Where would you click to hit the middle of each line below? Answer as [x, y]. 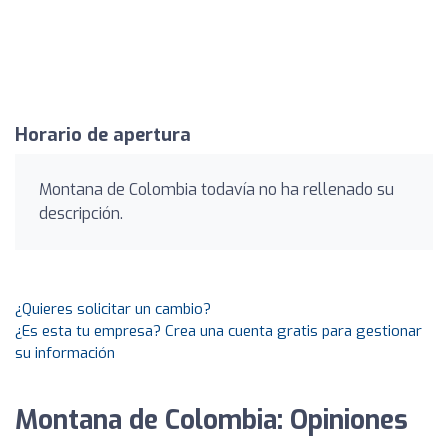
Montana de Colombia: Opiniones [211, 420]
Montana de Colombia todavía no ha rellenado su [216, 189]
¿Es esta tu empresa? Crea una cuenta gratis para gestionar [218, 331]
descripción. [81, 213]
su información [65, 353]
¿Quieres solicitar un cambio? [113, 309]
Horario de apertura [103, 135]
